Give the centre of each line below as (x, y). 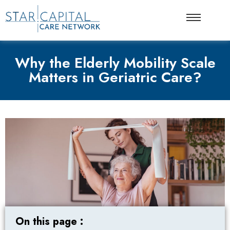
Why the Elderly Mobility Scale (115, 63)
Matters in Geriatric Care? (115, 78)
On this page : (49, 221)
